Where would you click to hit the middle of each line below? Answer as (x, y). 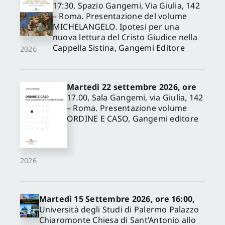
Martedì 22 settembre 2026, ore (132, 87)
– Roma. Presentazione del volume (120, 16)
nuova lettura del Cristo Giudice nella (125, 37)
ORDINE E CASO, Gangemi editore (133, 119)
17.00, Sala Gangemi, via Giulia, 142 (135, 98)
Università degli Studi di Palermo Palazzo (119, 209)
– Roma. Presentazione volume (127, 108)
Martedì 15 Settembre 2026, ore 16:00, (117, 199)
